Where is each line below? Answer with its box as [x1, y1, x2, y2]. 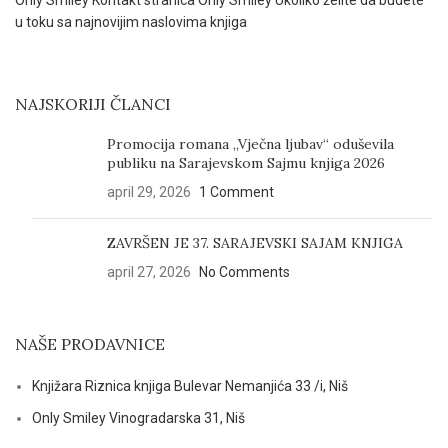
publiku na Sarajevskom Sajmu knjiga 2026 [107, 153, 385, 172]
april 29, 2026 [107, 183, 191, 200]
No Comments [199, 263, 290, 280]
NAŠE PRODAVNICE [15, 333, 165, 354]
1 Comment [199, 183, 274, 200]
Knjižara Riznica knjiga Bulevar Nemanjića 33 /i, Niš [32, 377, 348, 394]
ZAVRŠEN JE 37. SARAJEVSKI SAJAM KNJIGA [107, 233, 403, 252]
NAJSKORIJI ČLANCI [15, 93, 171, 114]
